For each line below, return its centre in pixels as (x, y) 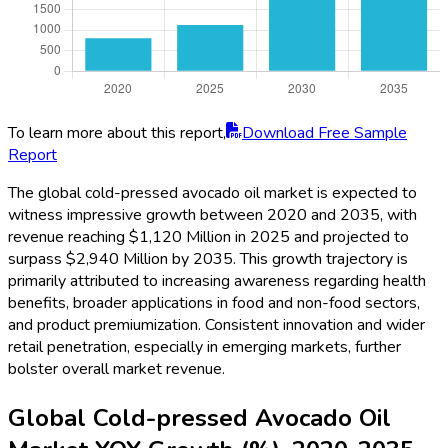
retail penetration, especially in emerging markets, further (204, 347)
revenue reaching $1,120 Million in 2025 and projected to (208, 237)
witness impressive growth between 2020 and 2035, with (212, 215)
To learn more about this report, (117, 133)
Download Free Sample (324, 133)
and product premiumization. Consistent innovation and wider (216, 325)
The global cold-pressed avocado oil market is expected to (212, 193)
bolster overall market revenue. (116, 369)
